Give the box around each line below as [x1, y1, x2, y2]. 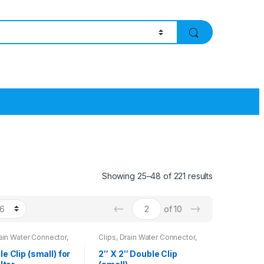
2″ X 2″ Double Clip [98, 248, 177, 259]
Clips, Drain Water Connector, [98, 232, 197, 242]
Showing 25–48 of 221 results [101, 170, 213, 181]
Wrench [98, 239, 125, 249]
